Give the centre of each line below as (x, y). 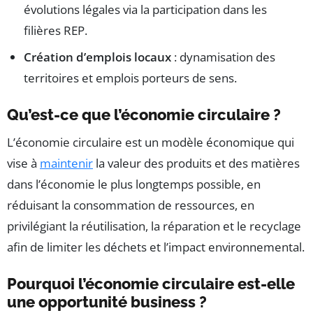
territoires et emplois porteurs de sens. (130, 78)
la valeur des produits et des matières (196, 163)
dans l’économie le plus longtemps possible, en (134, 184)
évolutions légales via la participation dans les (145, 10)
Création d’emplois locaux (97, 57)
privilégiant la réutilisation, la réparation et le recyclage (154, 226)
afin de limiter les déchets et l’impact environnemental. (156, 247)
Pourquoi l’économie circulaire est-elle (151, 284)
